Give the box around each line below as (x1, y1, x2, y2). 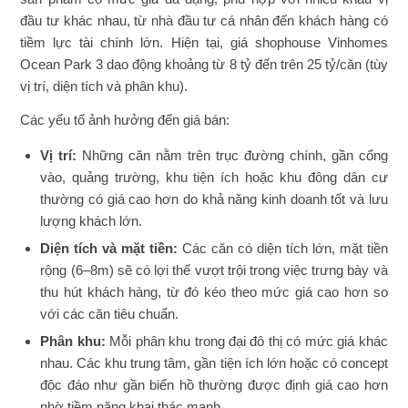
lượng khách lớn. (40, 213, 143, 229)
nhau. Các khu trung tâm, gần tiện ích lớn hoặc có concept (40, 355, 388, 372)
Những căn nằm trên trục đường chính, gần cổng (82, 148, 388, 164)
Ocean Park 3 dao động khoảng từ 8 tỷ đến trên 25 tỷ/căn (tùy (20, 56, 388, 72)
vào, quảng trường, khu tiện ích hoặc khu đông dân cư (40, 169, 388, 186)
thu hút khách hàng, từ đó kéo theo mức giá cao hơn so (40, 284, 388, 301)
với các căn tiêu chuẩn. (40, 306, 179, 322)
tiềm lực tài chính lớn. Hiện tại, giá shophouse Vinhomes (20, 34, 388, 50)
